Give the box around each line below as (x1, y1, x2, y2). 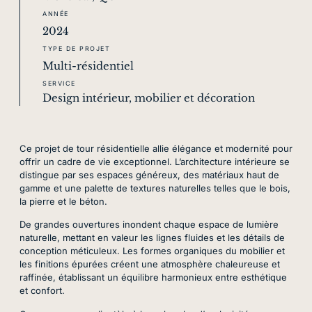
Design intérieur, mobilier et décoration (42, 91, 255, 104)
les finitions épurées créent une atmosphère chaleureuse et (19, 258, 280, 270)
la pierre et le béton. (19, 196, 107, 207)
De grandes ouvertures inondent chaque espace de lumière (19, 219, 279, 231)
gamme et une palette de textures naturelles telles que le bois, (19, 182, 290, 194)
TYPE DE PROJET (42, 45, 110, 52)
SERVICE (42, 79, 76, 87)
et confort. (19, 285, 65, 297)
